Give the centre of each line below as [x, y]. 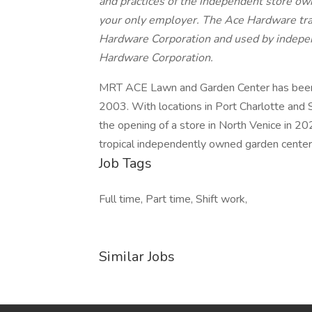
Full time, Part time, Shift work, [173, 199]
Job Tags [125, 163]
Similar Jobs [137, 257]
